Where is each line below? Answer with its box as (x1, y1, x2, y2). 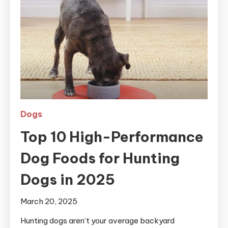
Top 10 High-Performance (20, 128, 204, 146)
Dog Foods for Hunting (20, 149, 180, 167)
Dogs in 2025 (20, 170, 115, 189)
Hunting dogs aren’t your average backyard (20, 216, 175, 226)
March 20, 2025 (20, 196, 77, 207)
